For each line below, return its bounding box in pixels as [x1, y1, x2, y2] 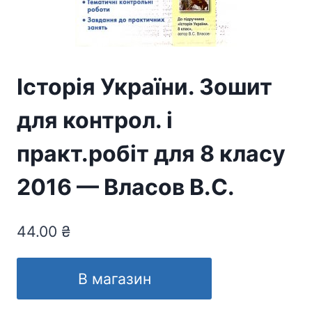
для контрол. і [17, 107, 173, 134]
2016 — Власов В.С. [17, 173, 235, 201]
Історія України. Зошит [17, 73, 272, 101]
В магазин [77, 269, 151, 288]
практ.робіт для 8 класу [17, 140, 286, 168]
